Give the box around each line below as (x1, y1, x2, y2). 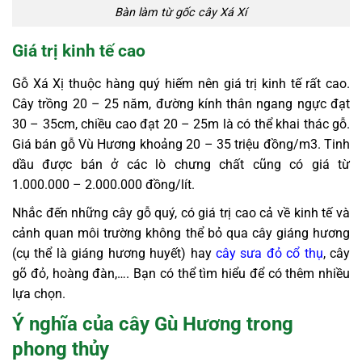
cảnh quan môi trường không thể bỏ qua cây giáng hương (12, 225, 350, 241)
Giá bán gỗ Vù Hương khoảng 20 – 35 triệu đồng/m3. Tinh (12, 136, 350, 152)
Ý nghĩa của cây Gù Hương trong (12, 312, 293, 335)
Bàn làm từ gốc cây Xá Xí (115, 6, 247, 20)
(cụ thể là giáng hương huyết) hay (12, 245, 216, 261)
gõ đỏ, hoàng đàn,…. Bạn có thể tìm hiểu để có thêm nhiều (12, 265, 350, 281)
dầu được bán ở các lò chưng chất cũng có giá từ (12, 156, 350, 172)
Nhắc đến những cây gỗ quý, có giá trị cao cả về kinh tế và (12, 204, 350, 221)
